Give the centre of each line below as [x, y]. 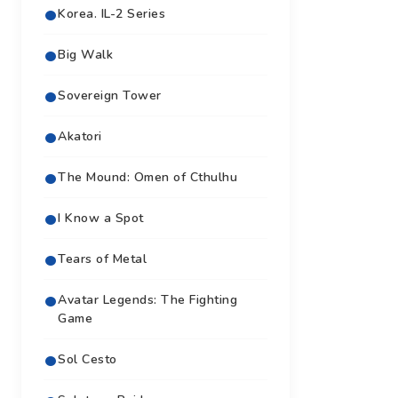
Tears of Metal [102, 259]
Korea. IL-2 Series [111, 13]
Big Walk [85, 54]
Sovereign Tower [110, 95]
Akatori [80, 136]
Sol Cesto [88, 359]
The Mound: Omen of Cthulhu [147, 177]
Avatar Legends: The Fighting [147, 299]
